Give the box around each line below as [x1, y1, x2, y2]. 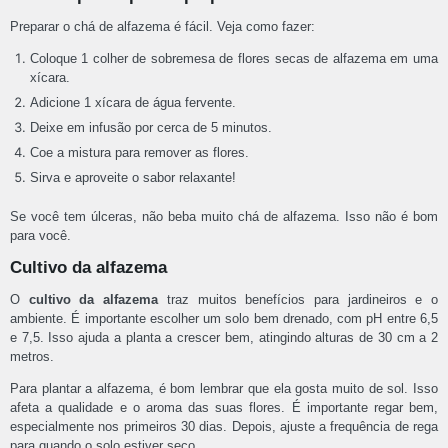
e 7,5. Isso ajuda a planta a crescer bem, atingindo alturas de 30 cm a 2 [10, 329, 438, 345]
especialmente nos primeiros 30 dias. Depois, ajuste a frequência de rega [10, 418, 438, 434]
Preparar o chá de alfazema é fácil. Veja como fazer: [10, 19, 315, 35]
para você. [10, 227, 71, 243]
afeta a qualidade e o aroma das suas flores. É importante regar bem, [10, 399, 438, 415]
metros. [10, 348, 54, 364]
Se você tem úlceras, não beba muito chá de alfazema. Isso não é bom [10, 208, 438, 224]
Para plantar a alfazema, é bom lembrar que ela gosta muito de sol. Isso [10, 380, 438, 396]
